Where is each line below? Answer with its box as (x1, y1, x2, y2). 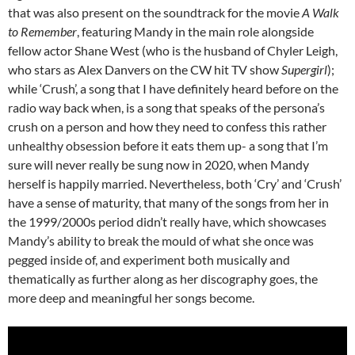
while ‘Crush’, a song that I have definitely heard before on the (8, 81, 338, 97)
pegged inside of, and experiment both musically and (8, 252, 290, 268)
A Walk (302, 5, 339, 21)
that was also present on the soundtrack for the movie (8, 5, 302, 21)
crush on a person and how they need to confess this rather (8, 119, 326, 135)
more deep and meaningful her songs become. (8, 290, 254, 306)
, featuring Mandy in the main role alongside (77, 24, 314, 40)
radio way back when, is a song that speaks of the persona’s (8, 100, 325, 116)
